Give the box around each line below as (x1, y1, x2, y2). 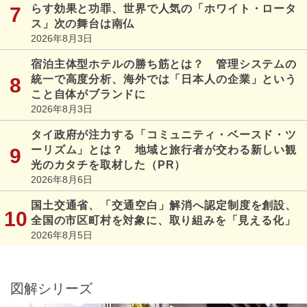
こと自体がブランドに (31, 88, 146, 100)
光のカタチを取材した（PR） (31, 158, 186, 171)
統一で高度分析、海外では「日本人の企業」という (31, 73, 297, 85)
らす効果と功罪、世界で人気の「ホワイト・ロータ (31, 2, 297, 14)
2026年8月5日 (31, 229, 93, 241)
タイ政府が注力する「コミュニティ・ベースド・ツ (31, 128, 297, 140)
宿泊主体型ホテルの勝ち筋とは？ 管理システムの (31, 58, 297, 70)
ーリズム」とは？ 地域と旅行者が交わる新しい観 (31, 143, 297, 156)
